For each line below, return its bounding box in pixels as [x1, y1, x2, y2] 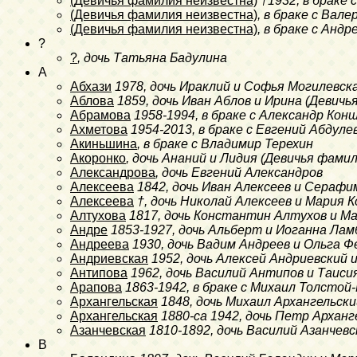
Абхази [70, 79, 112, 93]
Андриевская [70, 251, 148, 265]
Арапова [70, 280, 122, 294]
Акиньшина [70, 136, 137, 151]
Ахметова [70, 122, 127, 136]
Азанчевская [70, 323, 146, 337]
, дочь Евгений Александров [155, 165, 323, 179]
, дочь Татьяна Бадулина [77, 50, 227, 65]
